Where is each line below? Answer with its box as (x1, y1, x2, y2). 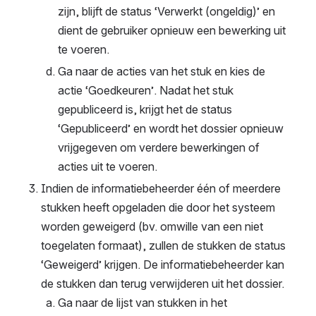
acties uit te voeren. (58, 159, 157, 174)
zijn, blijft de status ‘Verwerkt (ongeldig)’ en (58, 4, 275, 19)
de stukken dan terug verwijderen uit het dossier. (41, 276, 284, 291)
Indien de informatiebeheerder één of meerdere (41, 181, 281, 196)
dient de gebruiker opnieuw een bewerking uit (58, 23, 286, 38)
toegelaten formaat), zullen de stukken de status (41, 238, 286, 253)
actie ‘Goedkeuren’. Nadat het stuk (58, 83, 233, 98)
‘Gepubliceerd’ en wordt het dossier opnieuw (58, 121, 284, 136)
